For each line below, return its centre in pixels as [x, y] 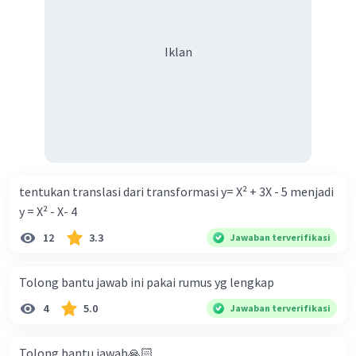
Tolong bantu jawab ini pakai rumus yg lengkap [147, 282]
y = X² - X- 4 [48, 212]
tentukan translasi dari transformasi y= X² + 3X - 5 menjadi [176, 192]
